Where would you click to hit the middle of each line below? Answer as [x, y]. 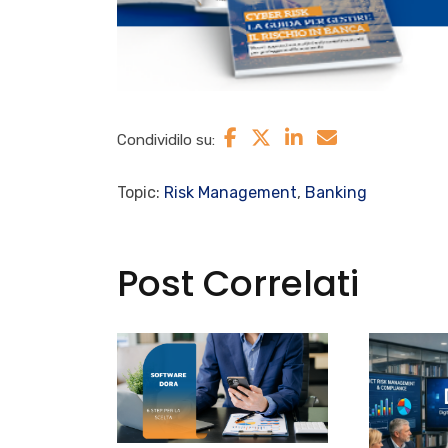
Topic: [140, 192]
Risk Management [230, 192]
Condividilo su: [166, 139]
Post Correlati [238, 283]
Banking [336, 192]
